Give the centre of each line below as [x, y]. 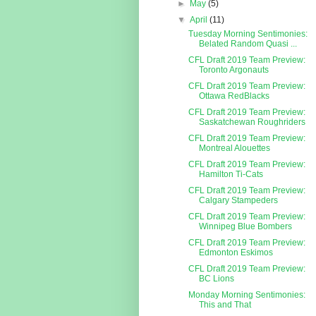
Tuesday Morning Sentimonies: [248, 34]
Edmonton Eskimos [236, 253]
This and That [225, 305]
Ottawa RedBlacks [234, 96]
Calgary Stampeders [238, 201]
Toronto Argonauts [233, 70]
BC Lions [216, 279]
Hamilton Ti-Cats [231, 175]
